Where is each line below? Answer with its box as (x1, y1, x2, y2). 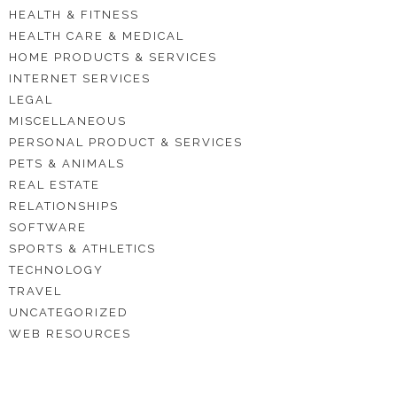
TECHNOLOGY (9, 263, 104, 276)
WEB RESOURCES (9, 327, 131, 340)
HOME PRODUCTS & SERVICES (9, 51, 217, 64)
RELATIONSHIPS (9, 199, 119, 213)
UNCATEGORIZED (9, 306, 128, 319)
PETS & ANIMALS (9, 157, 125, 170)
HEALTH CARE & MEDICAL (9, 29, 184, 43)
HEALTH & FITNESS (9, 8, 139, 21)
